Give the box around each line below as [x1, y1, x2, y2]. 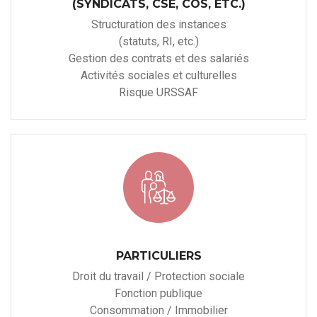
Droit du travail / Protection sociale [72, 270, 245, 284]
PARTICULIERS [115, 249, 202, 263]
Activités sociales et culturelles [80, 69, 237, 83]
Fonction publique [115, 287, 202, 301]
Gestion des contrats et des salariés [68, 52, 249, 66]
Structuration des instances [91, 18, 226, 32]
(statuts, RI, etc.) [118, 35, 199, 49]
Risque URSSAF [119, 86, 198, 100]
